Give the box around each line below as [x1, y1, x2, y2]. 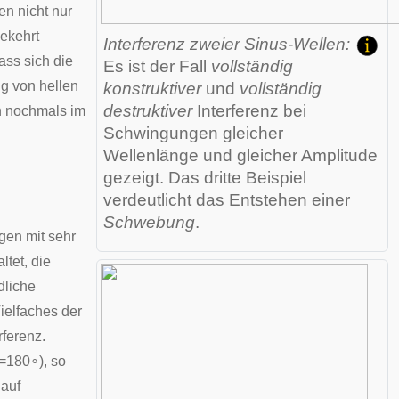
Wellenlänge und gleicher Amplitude [103, 146, 378, 165]
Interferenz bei [192, 102, 306, 120]
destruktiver [103, 102, 192, 120]
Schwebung [103, 213, 195, 232]
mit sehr [22, 229, 76, 244]
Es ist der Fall [103, 57, 211, 76]
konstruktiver [103, 79, 201, 98]
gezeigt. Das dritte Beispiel [103, 168, 306, 187]
